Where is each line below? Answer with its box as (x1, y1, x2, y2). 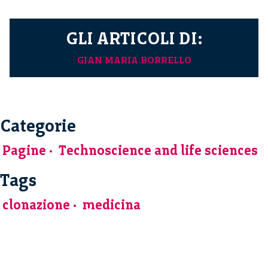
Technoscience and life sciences (59, 142, 258, 159)
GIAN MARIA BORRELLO (77, 54, 191, 66)
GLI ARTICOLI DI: (65, 28, 203, 48)
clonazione (2, 196, 70, 213)
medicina (83, 196, 141, 213)
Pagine (2, 142, 46, 159)
